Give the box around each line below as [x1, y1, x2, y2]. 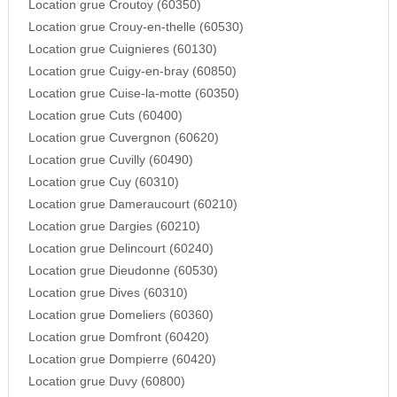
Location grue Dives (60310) [27, 286, 188, 300]
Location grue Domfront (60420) [27, 331, 209, 345]
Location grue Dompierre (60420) [27, 353, 216, 367]
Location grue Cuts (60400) [27, 109, 183, 123]
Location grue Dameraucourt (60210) [27, 198, 237, 212]
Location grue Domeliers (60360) [27, 308, 214, 323]
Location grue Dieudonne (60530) [27, 264, 218, 278]
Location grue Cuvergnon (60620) [27, 131, 219, 145]
